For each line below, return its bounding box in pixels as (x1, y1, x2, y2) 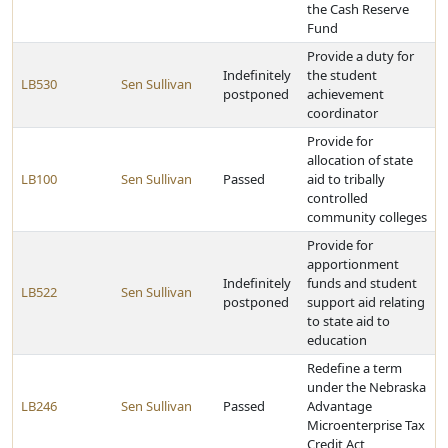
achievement (307, 85, 384, 103)
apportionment (307, 255, 399, 273)
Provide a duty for (307, 47, 414, 65)
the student (307, 66, 377, 84)
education (307, 331, 367, 349)
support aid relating (307, 293, 425, 311)
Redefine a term (307, 359, 402, 377)
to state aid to (307, 312, 390, 330)
